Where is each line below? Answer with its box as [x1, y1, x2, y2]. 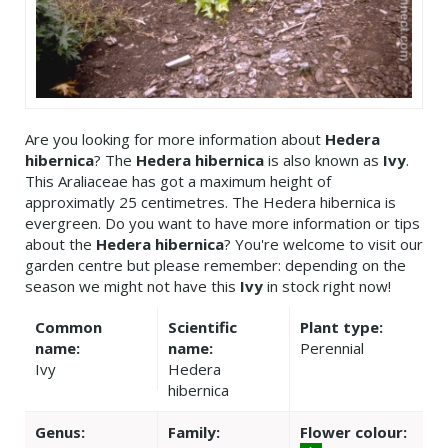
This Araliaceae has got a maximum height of [25, 171, 331, 192]
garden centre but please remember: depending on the [25, 255, 406, 276]
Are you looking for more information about [25, 129, 325, 150]
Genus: [35, 422, 85, 443]
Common [35, 317, 102, 338]
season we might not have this [25, 276, 240, 297]
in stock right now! [263, 276, 391, 297]
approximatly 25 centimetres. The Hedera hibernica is [25, 192, 396, 213]
